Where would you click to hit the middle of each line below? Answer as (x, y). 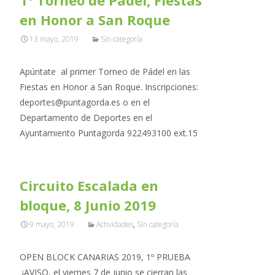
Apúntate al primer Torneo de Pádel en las (105, 72)
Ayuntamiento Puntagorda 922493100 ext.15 (112, 133)
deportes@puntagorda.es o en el (85, 102)
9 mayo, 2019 (52, 224)
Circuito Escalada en (89, 185)
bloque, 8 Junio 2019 (88, 205)
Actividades (115, 224)
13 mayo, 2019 (54, 39)
